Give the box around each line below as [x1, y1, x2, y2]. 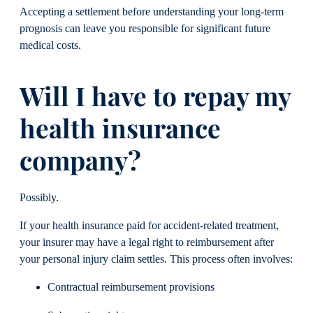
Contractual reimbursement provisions [48, 281, 214, 294]
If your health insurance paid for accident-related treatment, [20, 219, 279, 232]
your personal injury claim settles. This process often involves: [20, 252, 293, 265]
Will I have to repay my [20, 78, 291, 113]
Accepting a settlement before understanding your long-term [20, 6, 284, 19]
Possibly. [20, 191, 59, 204]
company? [20, 143, 141, 177]
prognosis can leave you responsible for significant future [20, 22, 270, 36]
